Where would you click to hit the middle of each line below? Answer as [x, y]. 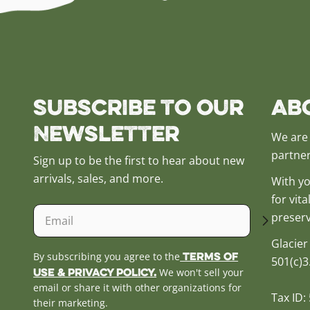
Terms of [209, 256]
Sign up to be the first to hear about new [139, 161]
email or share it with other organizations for [138, 288]
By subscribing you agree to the [107, 256]
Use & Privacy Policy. [95, 272]
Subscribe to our [139, 107]
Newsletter [107, 133]
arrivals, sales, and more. [99, 179]
